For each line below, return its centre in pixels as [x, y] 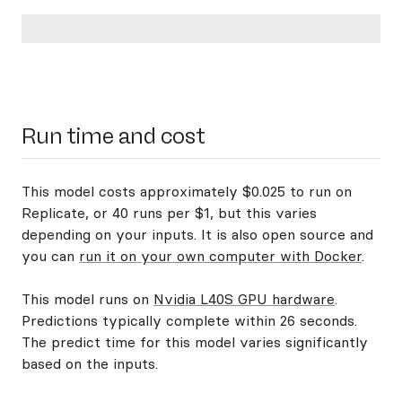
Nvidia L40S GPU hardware [244, 299]
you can [50, 256]
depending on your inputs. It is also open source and [197, 234]
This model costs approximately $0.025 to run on [187, 191]
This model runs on [87, 299]
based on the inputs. [90, 363]
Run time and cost [114, 136]
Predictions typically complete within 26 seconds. [189, 320]
